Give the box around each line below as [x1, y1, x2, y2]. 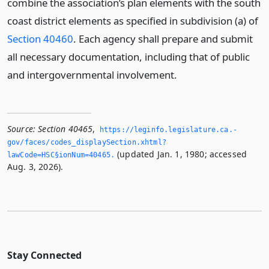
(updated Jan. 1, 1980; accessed [115, 148, 247, 160]
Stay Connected [7, 249, 82, 262]
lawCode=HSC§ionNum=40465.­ [7, 151, 115, 159]
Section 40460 [7, 32, 73, 46]
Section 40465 [38, 123, 93, 134]
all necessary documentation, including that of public [7, 50, 250, 64]
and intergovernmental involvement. [7, 68, 177, 82]
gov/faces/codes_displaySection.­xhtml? [7, 138, 166, 147]
